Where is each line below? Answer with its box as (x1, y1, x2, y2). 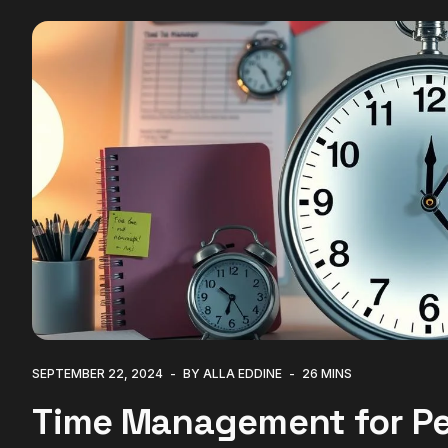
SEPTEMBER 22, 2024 (32, 365, 164, 381)
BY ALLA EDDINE (183, 365, 283, 381)
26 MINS (302, 365, 353, 381)
